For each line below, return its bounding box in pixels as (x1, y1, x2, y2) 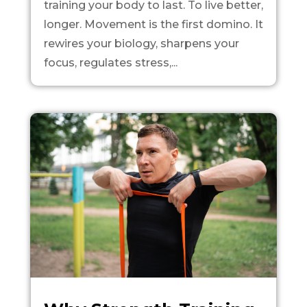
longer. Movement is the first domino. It (43, 17, 263, 31)
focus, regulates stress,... (43, 56, 177, 69)
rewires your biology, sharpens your (43, 36, 239, 50)
